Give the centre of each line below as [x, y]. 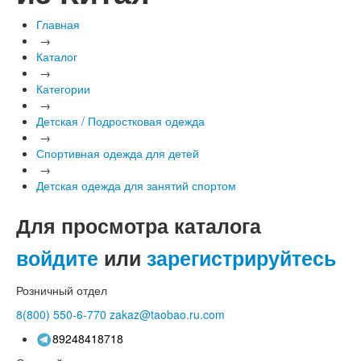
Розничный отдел [62, 290]
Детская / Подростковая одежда [120, 120]
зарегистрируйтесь [241, 257]
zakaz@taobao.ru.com [167, 314]
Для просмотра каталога [139, 225]
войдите [57, 257]
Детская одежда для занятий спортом [136, 185]
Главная [58, 24]
